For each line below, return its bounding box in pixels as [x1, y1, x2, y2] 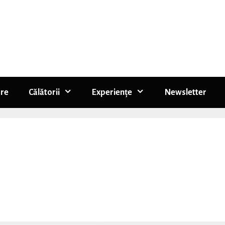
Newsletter [164, 88, 206, 97]
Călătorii [29, 88, 60, 97]
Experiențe [92, 88, 133, 97]
